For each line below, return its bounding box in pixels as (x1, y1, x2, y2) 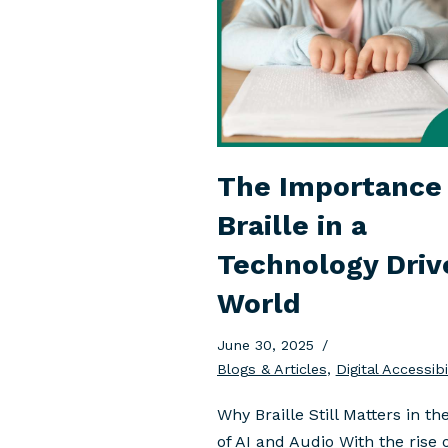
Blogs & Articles (216, 360, 327, 377)
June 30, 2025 (216, 336, 314, 353)
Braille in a (216, 208, 367, 242)
